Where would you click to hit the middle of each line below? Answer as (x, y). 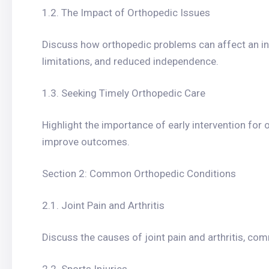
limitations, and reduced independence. (130, 61)
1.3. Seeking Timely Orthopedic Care (124, 93)
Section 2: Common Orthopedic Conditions (139, 174)
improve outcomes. (86, 142)
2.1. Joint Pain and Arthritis (103, 205)
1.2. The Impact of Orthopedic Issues (126, 13)
